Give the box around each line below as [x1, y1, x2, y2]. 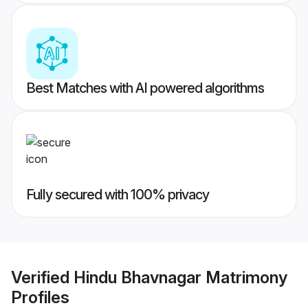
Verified [11, 267, 74, 287]
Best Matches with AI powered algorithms [26, 80, 264, 97]
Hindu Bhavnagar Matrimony [74, 267, 287, 287]
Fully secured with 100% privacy [26, 186, 209, 203]
